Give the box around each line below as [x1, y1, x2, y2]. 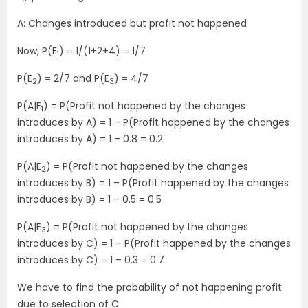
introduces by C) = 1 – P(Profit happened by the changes [17, 236, 291, 251]
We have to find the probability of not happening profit [17, 280, 282, 295]
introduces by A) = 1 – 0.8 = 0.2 [17, 132, 163, 146]
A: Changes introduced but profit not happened [17, 16, 247, 31]
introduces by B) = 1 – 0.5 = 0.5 [17, 192, 162, 207]
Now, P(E [17, 44, 57, 58]
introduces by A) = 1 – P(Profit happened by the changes [17, 115, 289, 130]
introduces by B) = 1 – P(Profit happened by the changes [17, 176, 289, 190]
